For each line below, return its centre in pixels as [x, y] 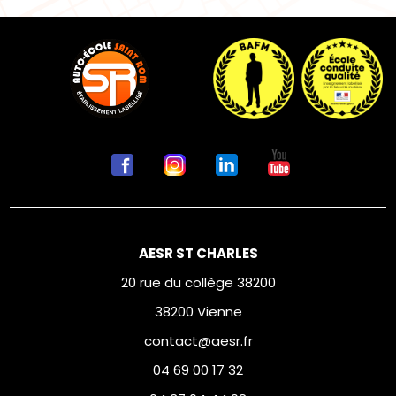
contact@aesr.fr [198, 341]
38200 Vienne [198, 312]
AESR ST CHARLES [198, 253]
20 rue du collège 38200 [198, 282]
